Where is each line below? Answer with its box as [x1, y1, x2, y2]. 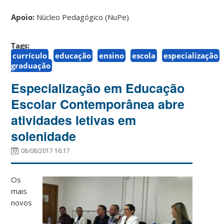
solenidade [11, 126, 76, 145]
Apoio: [11, 11, 35, 22]
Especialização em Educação [11, 78, 185, 97]
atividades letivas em [11, 110, 136, 129]
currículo [12, 50, 47, 60]
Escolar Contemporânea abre [11, 94, 185, 113]
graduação [11, 60, 51, 70]
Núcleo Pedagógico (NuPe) [34, 11, 129, 22]
